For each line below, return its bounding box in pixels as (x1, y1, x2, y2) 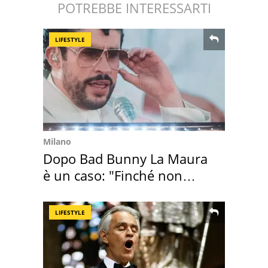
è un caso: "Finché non (43, 166, 182, 184)
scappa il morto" (43, 182, 143, 201)
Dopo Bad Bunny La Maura (43, 149, 208, 167)
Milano (43, 135, 71, 147)
